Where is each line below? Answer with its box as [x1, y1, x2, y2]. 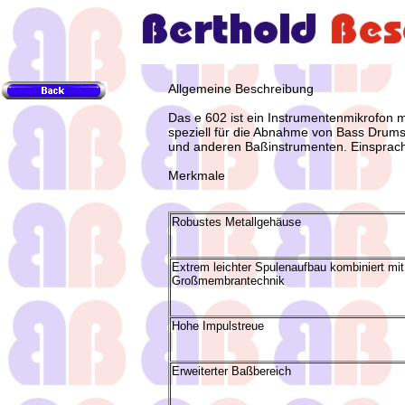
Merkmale [168, 168, 225, 183]
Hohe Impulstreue [172, 319, 264, 333]
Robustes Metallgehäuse [172, 215, 301, 229]
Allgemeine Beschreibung [168, 81, 314, 96]
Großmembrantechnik [172, 274, 285, 287]
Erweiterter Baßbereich [172, 364, 291, 378]
